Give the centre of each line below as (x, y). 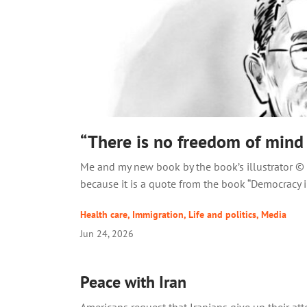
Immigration (158, 215)
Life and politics (222, 215)
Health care (104, 215)
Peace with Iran (133, 282)
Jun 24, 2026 (107, 234)
